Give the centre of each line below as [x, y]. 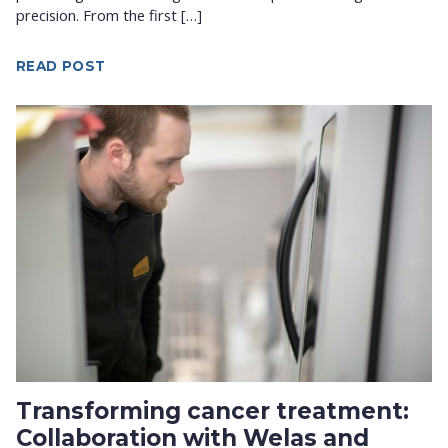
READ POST [61, 65]
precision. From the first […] [109, 15]
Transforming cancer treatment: [212, 411]
